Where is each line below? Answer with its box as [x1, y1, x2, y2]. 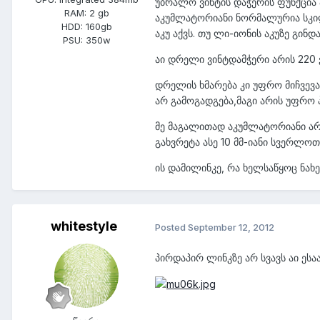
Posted [155, 221, 188, 233]
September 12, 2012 [188, 221, 274, 233]
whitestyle [50, 219, 117, 234]
